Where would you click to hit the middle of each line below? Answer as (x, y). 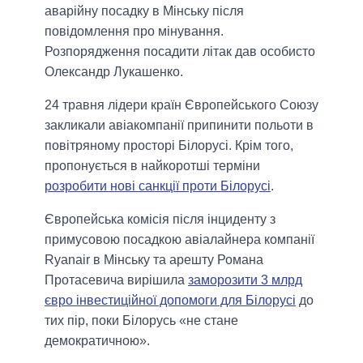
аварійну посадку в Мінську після (144, 11)
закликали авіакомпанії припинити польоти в (179, 126)
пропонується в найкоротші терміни (152, 166)
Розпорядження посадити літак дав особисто (180, 52)
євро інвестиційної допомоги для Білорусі (170, 301)
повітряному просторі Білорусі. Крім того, (169, 146)
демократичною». (97, 341)
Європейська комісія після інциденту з (160, 220)
